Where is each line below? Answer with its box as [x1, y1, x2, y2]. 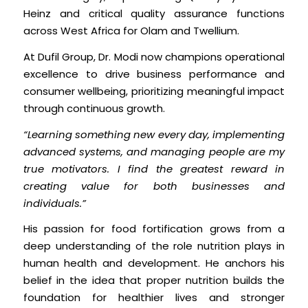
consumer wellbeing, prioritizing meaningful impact [23, 84, 285, 98]
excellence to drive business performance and [23, 67, 285, 81]
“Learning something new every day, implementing [23, 126, 285, 142]
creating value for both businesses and [23, 178, 285, 193]
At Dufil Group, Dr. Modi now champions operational [23, 49, 285, 64]
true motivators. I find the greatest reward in [23, 161, 285, 176]
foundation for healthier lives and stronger [23, 290, 285, 305]
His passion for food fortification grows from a [23, 221, 285, 236]
